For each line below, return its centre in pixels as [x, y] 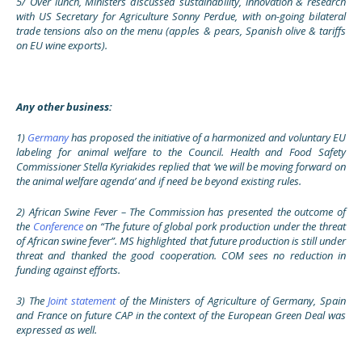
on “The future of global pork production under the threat [215, 226]
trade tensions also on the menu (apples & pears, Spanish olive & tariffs [181, 31]
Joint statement [82, 301]
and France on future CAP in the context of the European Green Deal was [181, 315]
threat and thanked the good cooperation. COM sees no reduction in [181, 255]
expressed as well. [57, 330]
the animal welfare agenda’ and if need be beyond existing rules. [159, 181]
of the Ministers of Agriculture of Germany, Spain [231, 301]
